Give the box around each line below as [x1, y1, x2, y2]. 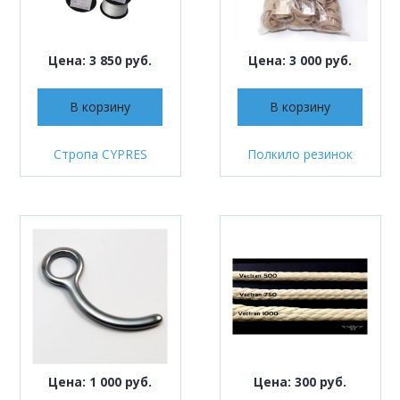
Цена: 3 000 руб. [248, 51, 352, 69]
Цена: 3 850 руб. [48, 51, 152, 69]
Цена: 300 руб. [254, 373, 346, 391]
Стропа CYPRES [53, 146, 147, 163]
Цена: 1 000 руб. [48, 373, 152, 391]
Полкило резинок [247, 146, 353, 163]
